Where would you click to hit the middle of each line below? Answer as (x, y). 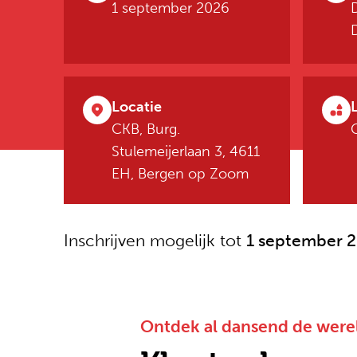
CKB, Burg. (146, 129)
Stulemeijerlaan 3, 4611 (186, 151)
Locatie (137, 107)
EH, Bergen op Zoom (180, 174)
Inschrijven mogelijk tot (155, 240)
